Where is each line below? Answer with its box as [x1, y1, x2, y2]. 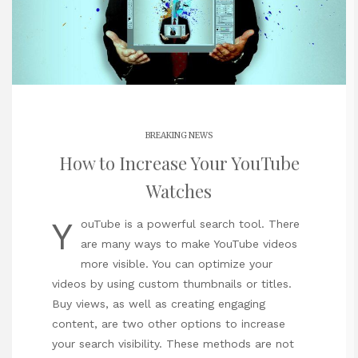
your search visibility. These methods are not [52, 337, 294, 351]
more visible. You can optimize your [81, 257, 272, 271]
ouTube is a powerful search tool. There [81, 217, 300, 231]
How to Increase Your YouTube [58, 150, 300, 175]
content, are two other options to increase [52, 317, 285, 331]
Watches [146, 178, 212, 203]
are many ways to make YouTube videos [81, 237, 297, 251]
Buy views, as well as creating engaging [52, 297, 265, 311]
